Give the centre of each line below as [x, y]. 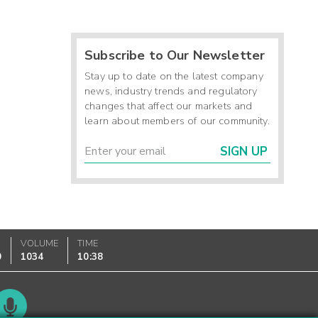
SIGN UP [244, 152]
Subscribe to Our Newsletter [175, 56]
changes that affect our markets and [169, 106]
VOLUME [39, 243]
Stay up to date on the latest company [174, 76]
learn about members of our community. [177, 121]
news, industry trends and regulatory [171, 91]
